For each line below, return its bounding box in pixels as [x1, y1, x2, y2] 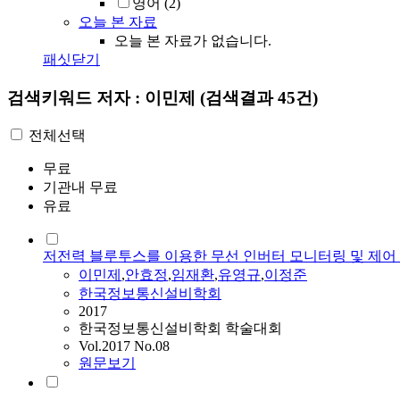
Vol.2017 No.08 [79, 338, 170, 354]
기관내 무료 [43, 179, 118, 196]
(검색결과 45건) [200, 87, 318, 107]
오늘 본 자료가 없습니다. [114, 33, 271, 48]
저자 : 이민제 [96, 87, 200, 107]
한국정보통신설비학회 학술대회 [79, 321, 282, 337]
